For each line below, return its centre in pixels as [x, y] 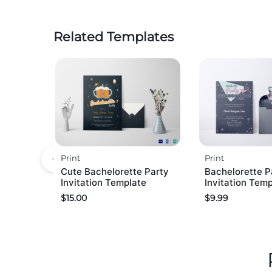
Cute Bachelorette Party [115, 171]
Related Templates [114, 37]
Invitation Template [104, 182]
